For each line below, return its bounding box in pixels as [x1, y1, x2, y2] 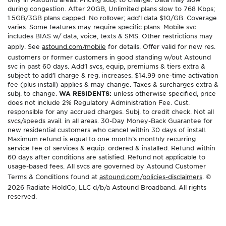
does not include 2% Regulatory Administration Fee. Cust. [8, 98, 190, 107]
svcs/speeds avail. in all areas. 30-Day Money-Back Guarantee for [8, 117, 212, 125]
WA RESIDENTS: [59, 89, 111, 98]
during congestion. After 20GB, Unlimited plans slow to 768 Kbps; [8, 5, 215, 13]
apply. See [8, 42, 42, 51]
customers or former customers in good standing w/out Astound [8, 53, 211, 62]
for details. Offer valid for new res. [106, 42, 215, 51]
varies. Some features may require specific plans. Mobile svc [8, 23, 196, 31]
